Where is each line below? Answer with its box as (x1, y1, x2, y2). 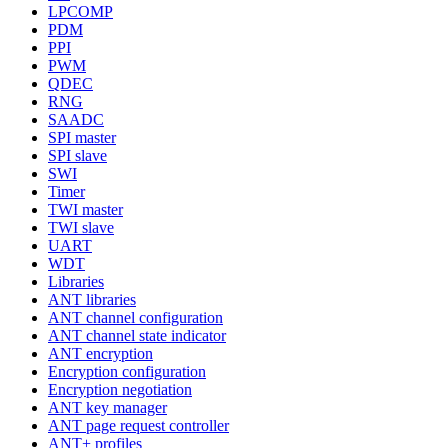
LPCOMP (48, 2, 113, 20)
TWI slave (48, 218, 114, 236)
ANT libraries (48, 290, 136, 308)
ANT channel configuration (48, 308, 223, 326)
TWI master (48, 200, 123, 218)
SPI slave (48, 146, 107, 164)
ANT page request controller (48, 416, 229, 434)
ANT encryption (48, 344, 153, 362)
